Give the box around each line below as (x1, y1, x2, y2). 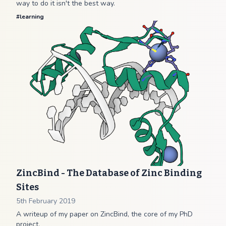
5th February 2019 (16, 196, 75, 206)
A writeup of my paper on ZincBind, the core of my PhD (16, 209, 193, 219)
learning (20, 13, 44, 21)
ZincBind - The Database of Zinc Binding (16, 167, 202, 179)
